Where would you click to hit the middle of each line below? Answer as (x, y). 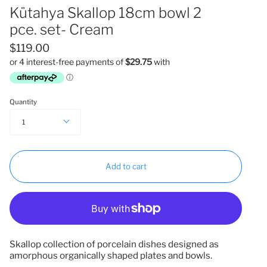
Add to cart (126, 167)
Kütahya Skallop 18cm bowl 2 (105, 13)
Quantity (23, 102)
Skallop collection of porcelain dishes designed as (114, 244)
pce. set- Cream (62, 30)
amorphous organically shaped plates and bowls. (111, 256)
